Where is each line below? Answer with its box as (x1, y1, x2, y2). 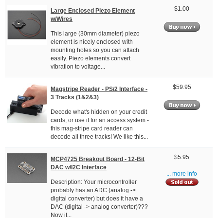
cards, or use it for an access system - (51, 117, 149, 124)
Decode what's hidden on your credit (51, 109, 147, 116)
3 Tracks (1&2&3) (51, 93, 99, 101)
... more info (166, 171, 197, 177)
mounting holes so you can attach (51, 47, 139, 54)
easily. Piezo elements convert (51, 55, 130, 62)
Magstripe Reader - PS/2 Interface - (51, 85, 147, 92)
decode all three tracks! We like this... (51, 133, 148, 141)
